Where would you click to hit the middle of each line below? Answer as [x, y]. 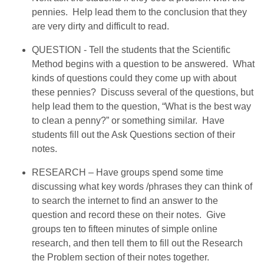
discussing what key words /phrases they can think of [142, 186]
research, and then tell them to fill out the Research [138, 243]
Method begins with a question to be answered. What [143, 64]
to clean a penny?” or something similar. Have [128, 120]
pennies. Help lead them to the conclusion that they [140, 12]
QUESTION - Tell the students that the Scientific [131, 49]
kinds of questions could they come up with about [134, 78]
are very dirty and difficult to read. [101, 26]
